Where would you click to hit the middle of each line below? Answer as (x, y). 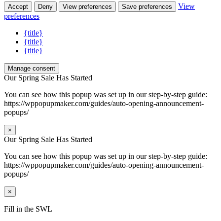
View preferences (87, 6)
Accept (18, 6)
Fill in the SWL (28, 209)
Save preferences (147, 6)
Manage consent (32, 68)
